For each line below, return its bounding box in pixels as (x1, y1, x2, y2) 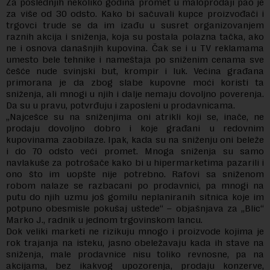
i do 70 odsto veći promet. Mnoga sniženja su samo (6, 145, 264, 157)
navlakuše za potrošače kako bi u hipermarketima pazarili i (6, 157, 264, 168)
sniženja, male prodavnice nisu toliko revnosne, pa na (6, 248, 264, 260)
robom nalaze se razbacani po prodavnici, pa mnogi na (6, 180, 264, 191)
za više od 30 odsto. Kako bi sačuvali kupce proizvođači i (6, 8, 264, 19)
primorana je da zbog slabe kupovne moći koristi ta (6, 77, 264, 88)
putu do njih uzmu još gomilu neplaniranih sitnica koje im (6, 191, 264, 202)
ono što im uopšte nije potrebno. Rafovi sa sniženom (6, 168, 264, 180)
